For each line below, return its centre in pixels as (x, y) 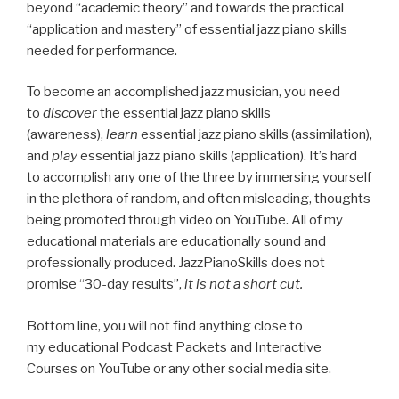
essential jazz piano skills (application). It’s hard (219, 156)
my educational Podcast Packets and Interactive (174, 347)
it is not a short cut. (244, 285)
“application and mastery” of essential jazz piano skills (187, 29)
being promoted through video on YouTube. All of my (185, 220)
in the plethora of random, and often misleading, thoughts (199, 199)
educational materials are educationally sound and (176, 242)
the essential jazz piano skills (185, 114)
